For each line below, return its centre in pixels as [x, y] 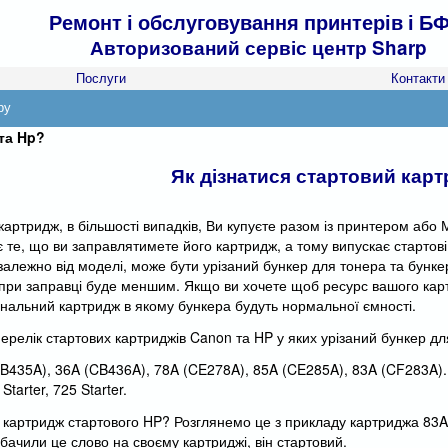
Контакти [417, 77]
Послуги [101, 77]
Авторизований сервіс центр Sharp [258, 47]
